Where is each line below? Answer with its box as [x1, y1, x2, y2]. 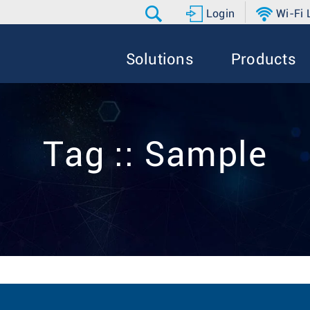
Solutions [125, 52, 194, 68]
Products [230, 52, 296, 68]
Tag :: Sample [42, 138, 268, 174]
